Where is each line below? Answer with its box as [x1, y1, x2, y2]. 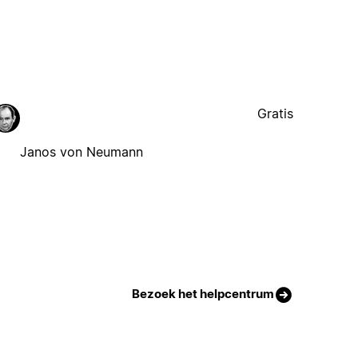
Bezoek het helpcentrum [132, 285, 275, 301]
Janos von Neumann [20, 144, 144, 161]
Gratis [257, 105, 294, 122]
